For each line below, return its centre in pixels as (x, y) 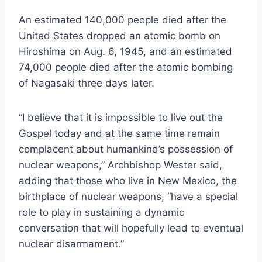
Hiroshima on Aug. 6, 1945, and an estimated (125, 52)
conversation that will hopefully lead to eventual (131, 228)
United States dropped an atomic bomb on (120, 36)
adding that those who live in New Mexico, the (128, 181)
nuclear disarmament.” (71, 244)
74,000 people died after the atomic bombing (126, 68)
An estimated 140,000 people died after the (123, 20)
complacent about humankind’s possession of (126, 149)
